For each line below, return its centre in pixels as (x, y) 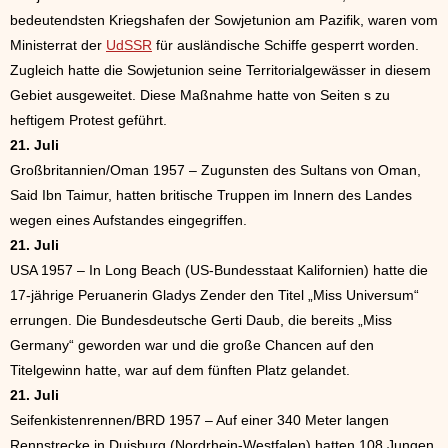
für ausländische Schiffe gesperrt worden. (285, 45)
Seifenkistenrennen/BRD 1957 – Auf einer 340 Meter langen (199, 420)
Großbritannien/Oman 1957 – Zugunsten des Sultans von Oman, (215, 170)
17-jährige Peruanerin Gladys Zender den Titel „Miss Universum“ (214, 295)
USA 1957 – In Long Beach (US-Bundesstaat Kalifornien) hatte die (219, 270)
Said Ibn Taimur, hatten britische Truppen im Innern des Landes (211, 195)
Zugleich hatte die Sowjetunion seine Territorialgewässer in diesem (220, 70)
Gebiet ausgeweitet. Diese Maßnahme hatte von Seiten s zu (200, 95)
